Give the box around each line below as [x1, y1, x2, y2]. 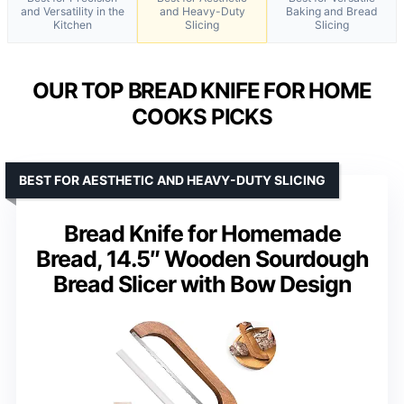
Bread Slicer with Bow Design [52, 270, 352, 298]
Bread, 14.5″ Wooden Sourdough [35, 244, 369, 272]
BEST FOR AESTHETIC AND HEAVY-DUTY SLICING [19, 171, 326, 188]
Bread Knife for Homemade [63, 219, 341, 247]
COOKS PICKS [132, 103, 272, 130]
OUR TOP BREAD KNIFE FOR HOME [32, 77, 372, 104]
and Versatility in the [20, 4, 124, 18]
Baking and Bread [286, 4, 378, 18]
